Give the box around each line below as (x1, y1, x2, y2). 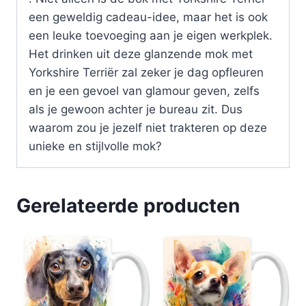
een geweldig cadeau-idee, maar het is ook (29, 10, 268, 25)
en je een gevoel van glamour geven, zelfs (29, 84, 260, 98)
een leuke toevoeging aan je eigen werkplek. (29, 29, 273, 43)
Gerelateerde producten (16, 194, 240, 218)
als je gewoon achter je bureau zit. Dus (29, 102, 242, 117)
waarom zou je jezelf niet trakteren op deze (29, 121, 267, 135)
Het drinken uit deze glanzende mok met (29, 47, 253, 61)
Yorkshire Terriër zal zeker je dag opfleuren (29, 66, 264, 80)
